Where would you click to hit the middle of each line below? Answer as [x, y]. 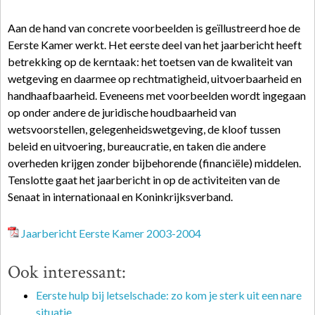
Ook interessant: [67, 272]
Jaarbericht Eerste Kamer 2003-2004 [111, 233]
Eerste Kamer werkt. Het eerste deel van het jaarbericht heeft [155, 45]
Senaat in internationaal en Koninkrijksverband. [120, 197]
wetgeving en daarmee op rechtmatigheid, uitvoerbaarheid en [155, 78]
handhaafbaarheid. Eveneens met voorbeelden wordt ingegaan [157, 95]
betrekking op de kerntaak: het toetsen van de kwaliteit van [150, 62]
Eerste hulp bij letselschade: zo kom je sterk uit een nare [169, 295]
